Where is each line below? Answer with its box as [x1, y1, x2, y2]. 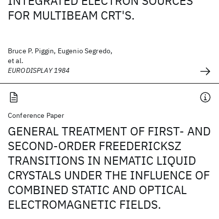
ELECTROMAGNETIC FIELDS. [8, 197, 161, 212]
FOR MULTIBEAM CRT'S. [8, 7, 135, 23]
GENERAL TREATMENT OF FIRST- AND [8, 123, 211, 139]
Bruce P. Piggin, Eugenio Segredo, [8, 46, 113, 55]
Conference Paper [8, 111, 65, 120]
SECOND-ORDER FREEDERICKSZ [8, 138, 181, 153]
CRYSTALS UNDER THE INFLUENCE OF [8, 167, 210, 183]
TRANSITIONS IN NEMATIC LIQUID [8, 153, 196, 168]
